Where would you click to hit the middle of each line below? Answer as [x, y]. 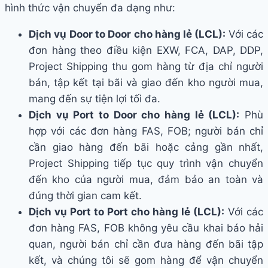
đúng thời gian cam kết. [85, 196]
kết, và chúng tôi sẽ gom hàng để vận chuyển [146, 261]
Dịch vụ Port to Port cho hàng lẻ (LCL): [127, 212]
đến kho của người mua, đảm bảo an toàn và [146, 180]
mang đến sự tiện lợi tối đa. [95, 99]
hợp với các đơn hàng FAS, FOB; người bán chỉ [146, 131]
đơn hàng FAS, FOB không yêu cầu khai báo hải [146, 228]
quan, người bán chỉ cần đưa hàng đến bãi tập [146, 244]
